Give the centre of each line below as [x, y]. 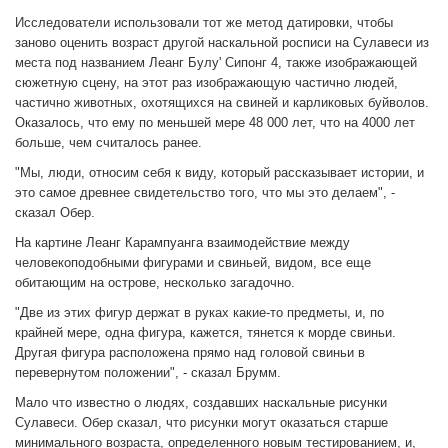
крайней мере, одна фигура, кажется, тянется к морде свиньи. [205, 333]
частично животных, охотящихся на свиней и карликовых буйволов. [222, 103]
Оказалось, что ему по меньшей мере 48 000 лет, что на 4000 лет [215, 123]
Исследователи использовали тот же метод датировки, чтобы [204, 23]
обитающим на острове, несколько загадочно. [155, 283]
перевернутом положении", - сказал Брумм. [148, 373]
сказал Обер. [55, 213]
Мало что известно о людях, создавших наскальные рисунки [201, 403]
